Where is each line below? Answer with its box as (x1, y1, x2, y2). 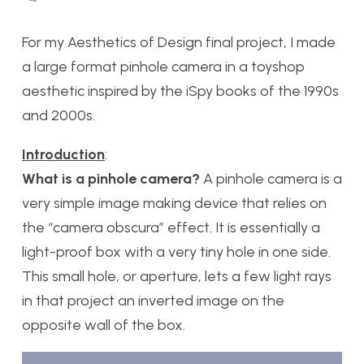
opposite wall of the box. (22, 316, 185, 335)
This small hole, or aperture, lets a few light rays (22, 267, 331, 286)
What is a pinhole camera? (22, 170, 200, 188)
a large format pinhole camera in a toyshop (22, 58, 305, 76)
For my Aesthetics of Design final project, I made (22, 33, 336, 52)
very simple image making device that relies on (22, 194, 327, 213)
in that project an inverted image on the (22, 292, 284, 310)
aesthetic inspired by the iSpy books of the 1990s (22, 82, 339, 101)
